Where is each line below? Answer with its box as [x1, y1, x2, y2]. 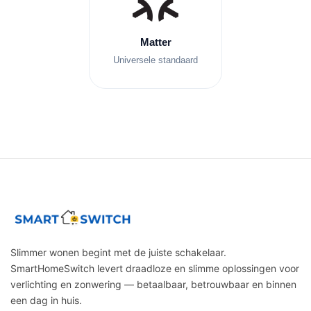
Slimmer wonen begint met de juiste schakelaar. [10, 246, 226, 258]
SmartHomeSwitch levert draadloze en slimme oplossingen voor [10, 262, 299, 274]
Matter [140, 36, 171, 49]
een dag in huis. [10, 294, 82, 306]
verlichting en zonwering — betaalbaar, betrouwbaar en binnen [10, 278, 296, 290]
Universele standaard [113, 55, 198, 66]
